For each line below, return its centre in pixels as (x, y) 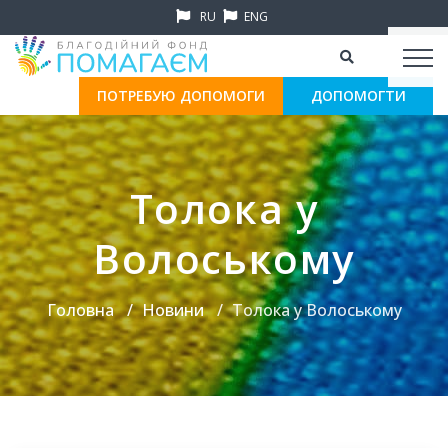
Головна (80, 310)
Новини (172, 310)
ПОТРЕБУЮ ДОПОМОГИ (181, 95)
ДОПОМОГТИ (358, 95)
